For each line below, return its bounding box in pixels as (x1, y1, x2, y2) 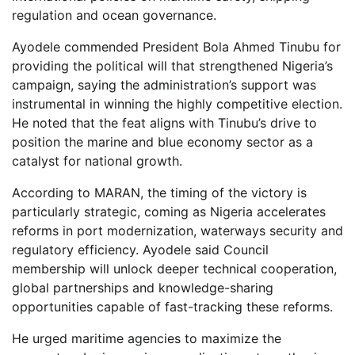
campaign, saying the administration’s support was (12, 76, 316, 93)
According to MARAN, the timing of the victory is (12, 184, 307, 200)
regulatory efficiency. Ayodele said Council (12, 241, 269, 258)
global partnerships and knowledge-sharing (12, 279, 273, 296)
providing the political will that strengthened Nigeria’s (12, 57, 333, 74)
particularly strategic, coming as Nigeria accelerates (12, 203, 326, 219)
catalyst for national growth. (12, 152, 182, 169)
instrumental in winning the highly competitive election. (12, 95, 342, 112)
